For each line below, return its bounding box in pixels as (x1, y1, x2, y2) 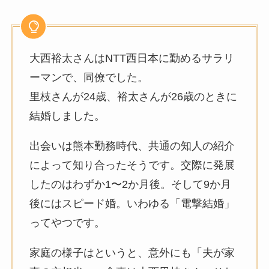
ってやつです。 (29, 217, 105, 229)
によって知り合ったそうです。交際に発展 (29, 159, 235, 172)
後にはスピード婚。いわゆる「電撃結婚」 (29, 198, 235, 210)
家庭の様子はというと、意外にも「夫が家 (29, 247, 235, 259)
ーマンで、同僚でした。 (29, 71, 148, 84)
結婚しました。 (29, 110, 105, 122)
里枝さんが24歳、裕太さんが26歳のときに (29, 91, 237, 103)
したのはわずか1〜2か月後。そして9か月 (29, 178, 231, 191)
